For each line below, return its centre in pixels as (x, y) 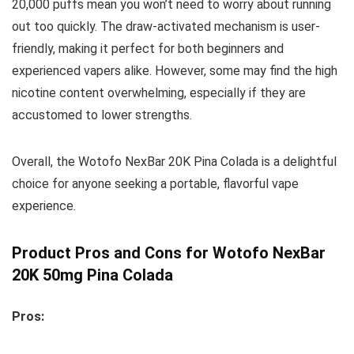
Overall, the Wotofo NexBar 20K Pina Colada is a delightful (174, 161)
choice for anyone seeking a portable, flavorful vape (155, 183)
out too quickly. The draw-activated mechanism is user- (166, 26)
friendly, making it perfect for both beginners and (148, 48)
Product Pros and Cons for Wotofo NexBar (169, 252)
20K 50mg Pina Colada (92, 275)
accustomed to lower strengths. (102, 115)
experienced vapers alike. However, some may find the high (175, 70)
